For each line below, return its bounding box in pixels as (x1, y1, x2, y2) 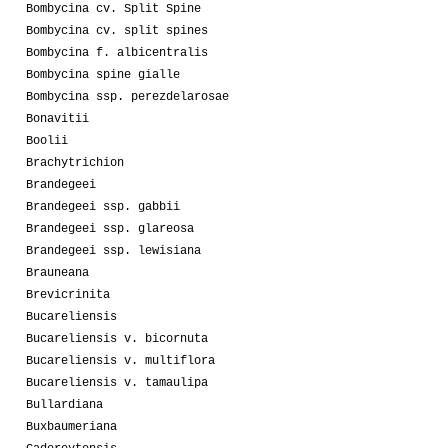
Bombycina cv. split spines (26, 23, 208, 38)
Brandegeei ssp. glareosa (26, 221, 194, 236)
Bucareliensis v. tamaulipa (26, 375, 208, 390)
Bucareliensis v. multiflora (26, 353, 215, 368)
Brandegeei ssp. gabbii (26, 199, 180, 214)
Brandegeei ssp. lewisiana (26, 243, 201, 258)
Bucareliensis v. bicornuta (26, 331, 208, 346)
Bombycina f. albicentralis (26, 45, 208, 60)
